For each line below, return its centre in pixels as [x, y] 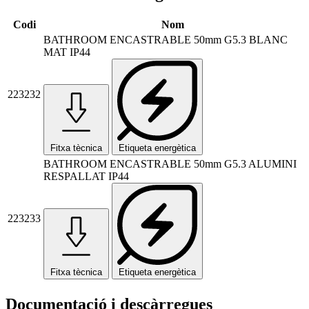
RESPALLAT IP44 [86, 177]
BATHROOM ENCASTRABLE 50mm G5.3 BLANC [166, 40]
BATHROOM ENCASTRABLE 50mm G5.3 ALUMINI [170, 164]
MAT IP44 [67, 52]
